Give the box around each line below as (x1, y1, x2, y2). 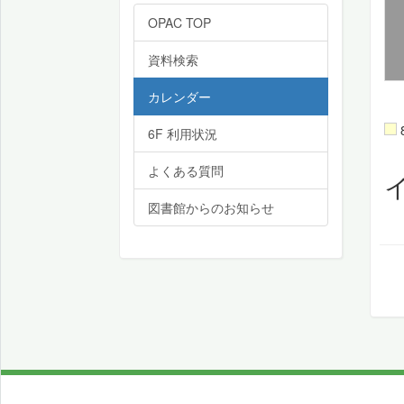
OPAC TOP (148, 14, 211, 32)
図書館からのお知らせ (148, 198, 274, 216)
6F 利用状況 (148, 124, 217, 142)
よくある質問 (148, 161, 224, 179)
